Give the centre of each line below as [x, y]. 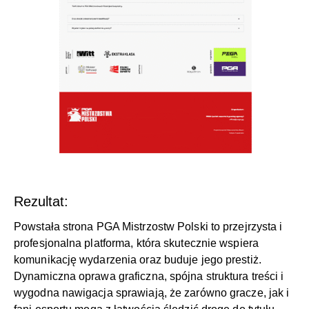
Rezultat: [41, 201]
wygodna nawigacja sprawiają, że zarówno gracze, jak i [152, 292]
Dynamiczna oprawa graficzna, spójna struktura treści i [149, 276]
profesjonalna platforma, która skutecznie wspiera [136, 243]
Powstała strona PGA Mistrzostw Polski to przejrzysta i [148, 226]
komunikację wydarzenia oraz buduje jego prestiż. [138, 259]
